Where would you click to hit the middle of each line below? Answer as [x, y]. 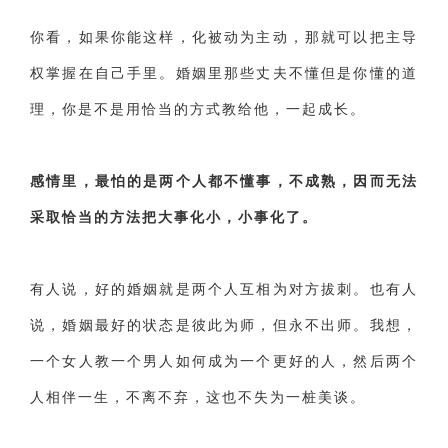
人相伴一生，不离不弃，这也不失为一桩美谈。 [198, 397]
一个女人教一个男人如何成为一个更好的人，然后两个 [224, 361]
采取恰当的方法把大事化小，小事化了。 [174, 217]
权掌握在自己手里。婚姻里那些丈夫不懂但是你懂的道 [224, 73]
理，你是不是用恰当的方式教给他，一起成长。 [198, 109]
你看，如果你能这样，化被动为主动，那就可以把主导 [224, 37]
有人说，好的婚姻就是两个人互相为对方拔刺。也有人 [224, 289]
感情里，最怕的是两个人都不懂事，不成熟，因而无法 [224, 181]
